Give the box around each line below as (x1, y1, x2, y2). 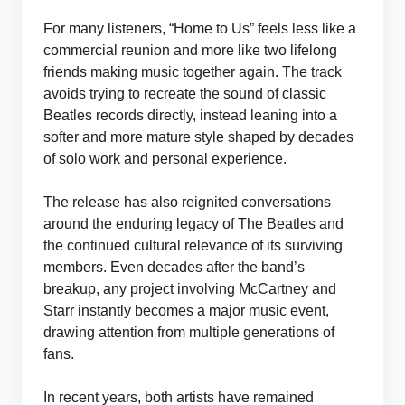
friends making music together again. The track (43, 64, 342, 80)
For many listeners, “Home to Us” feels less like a (43, 21, 356, 36)
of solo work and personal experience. (43, 151, 287, 166)
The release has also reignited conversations (43, 194, 331, 210)
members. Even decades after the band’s (43, 259, 305, 275)
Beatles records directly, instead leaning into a (43, 108, 337, 123)
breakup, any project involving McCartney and (43, 281, 336, 297)
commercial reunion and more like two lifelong (43, 42, 337, 58)
